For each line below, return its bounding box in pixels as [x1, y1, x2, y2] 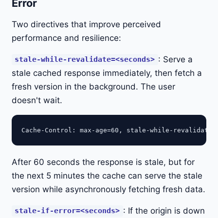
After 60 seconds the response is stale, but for [12, 157, 195, 167]
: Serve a [158, 54, 193, 64]
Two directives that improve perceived [12, 19, 161, 29]
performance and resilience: [12, 33, 121, 43]
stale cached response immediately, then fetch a [12, 68, 202, 78]
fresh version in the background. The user [12, 81, 175, 91]
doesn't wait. [12, 95, 62, 105]
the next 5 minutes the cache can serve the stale [12, 170, 202, 181]
